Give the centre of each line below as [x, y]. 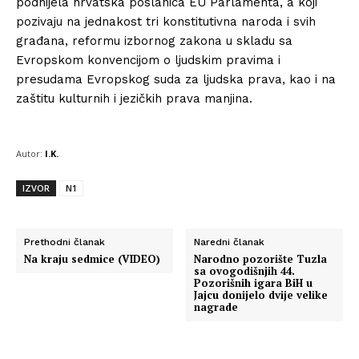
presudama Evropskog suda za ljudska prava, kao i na [176, 79]
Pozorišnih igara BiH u [254, 283]
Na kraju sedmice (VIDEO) [92, 259]
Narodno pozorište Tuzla [261, 259]
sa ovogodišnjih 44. [245, 271]
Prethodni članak [65, 242]
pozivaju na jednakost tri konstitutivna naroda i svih [166, 22]
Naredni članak [230, 242]
